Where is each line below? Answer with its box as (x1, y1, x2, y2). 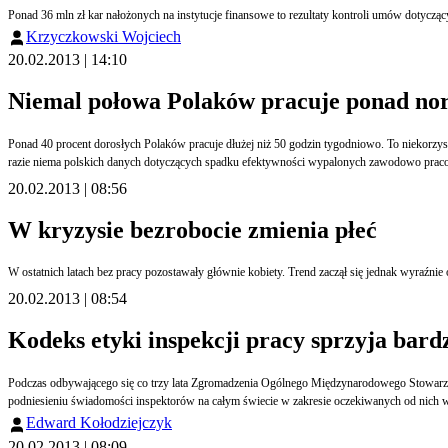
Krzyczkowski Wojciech (26, 27, 181, 45)
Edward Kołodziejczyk (26, 414, 172, 432)
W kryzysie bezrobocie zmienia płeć (8, 216, 377, 243)
